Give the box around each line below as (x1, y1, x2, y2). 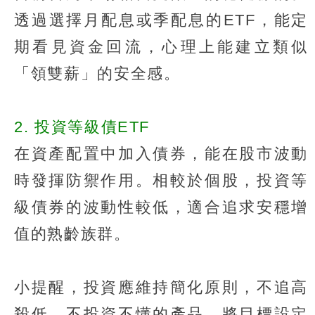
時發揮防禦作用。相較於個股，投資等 (14, 171, 308, 189)
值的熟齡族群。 (14, 224, 131, 243)
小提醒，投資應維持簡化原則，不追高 (14, 278, 308, 296)
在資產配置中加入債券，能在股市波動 (14, 144, 308, 162)
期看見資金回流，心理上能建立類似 (14, 37, 308, 56)
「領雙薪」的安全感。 (14, 64, 181, 82)
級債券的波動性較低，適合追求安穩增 (14, 198, 308, 216)
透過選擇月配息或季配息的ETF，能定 (14, 11, 308, 29)
